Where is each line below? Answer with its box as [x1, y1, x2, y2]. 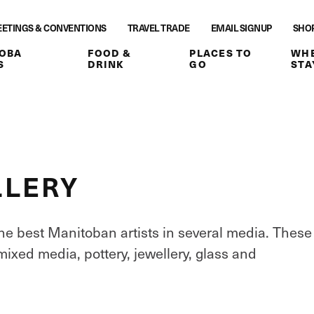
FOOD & [88, 46, 131, 60]
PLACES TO [189, 46, 252, 60]
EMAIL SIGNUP [210, 21, 272, 34]
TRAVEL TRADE [127, 21, 190, 34]
